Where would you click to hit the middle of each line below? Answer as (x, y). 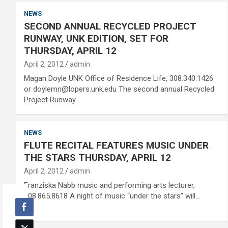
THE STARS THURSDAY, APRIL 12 (97, 158)
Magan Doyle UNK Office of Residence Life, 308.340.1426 (119, 78)
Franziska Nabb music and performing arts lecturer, (109, 185)
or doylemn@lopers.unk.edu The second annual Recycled (119, 89)
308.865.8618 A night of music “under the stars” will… (112, 196)
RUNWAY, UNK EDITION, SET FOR (96, 38)
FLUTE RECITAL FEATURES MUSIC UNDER (116, 145)
